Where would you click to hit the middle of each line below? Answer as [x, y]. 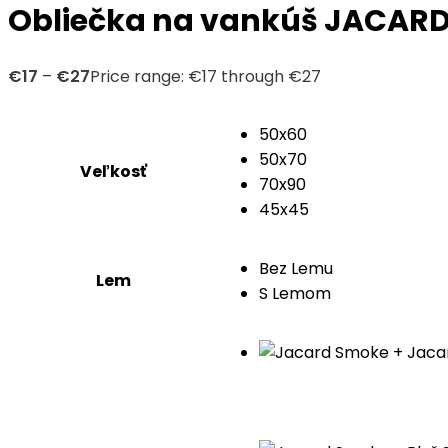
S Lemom [295, 294]
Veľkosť [113, 172]
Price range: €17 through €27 [205, 77]
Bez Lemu [296, 269]
